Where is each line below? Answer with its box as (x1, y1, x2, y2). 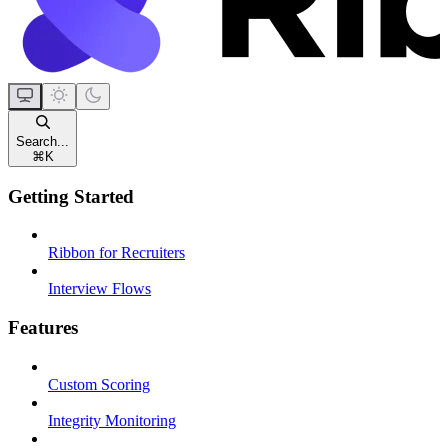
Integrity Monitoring (48, 411, 176, 429)
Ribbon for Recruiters (48, 244, 185, 262)
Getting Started (8, 185, 134, 207)
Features (8, 316, 78, 338)
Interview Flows (48, 280, 151, 298)
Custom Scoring (48, 375, 150, 393)
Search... (16, 133, 69, 149)
